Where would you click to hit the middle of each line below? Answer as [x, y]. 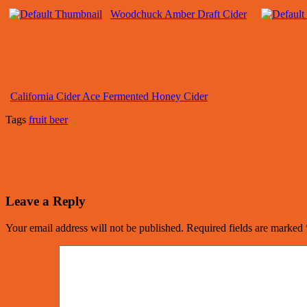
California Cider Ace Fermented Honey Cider [109, 97]
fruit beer [48, 120]
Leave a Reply [46, 201]
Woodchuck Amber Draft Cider [179, 14]
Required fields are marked [246, 228]
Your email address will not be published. [95, 228]
